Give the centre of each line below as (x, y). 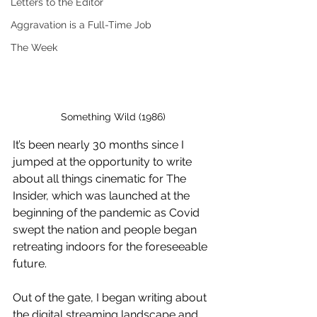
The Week (34, 47)
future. (31, 264)
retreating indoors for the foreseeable (111, 247)
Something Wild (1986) (113, 117)
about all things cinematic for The (101, 179)
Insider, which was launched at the (103, 196)
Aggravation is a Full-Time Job (81, 25)
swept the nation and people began (106, 230)
